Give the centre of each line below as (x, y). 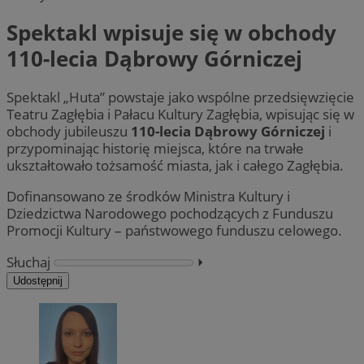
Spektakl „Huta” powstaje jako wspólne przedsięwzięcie (180, 97)
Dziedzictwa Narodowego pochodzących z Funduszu (170, 214)
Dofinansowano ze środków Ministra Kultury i (148, 197)
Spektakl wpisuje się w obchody (171, 32)
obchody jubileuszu (69, 132)
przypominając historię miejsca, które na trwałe (155, 149)
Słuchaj (28, 262)
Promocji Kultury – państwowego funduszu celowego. (174, 231)
